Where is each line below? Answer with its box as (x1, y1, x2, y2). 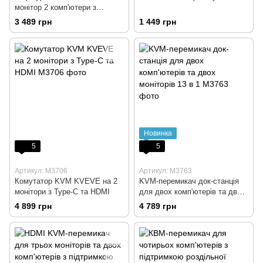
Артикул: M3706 (15, 167, 68, 176)
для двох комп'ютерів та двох (139, 187, 245, 197)
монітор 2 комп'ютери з (15, 3, 96, 12)
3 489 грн (15, 17, 52, 27)
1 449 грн (139, 17, 176, 27)
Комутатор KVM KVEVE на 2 (15, 177, 117, 186)
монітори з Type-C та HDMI (15, 187, 110, 197)
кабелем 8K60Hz (15, 14, 74, 22)
